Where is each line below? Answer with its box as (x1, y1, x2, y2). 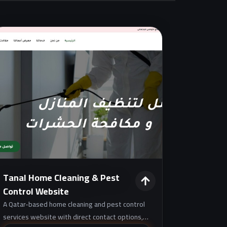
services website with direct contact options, (3, 210, 143, 223)
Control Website (3, 182, 69, 200)
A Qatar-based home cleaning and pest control (3, 197, 145, 211)
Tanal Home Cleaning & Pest (3, 169, 120, 186)
